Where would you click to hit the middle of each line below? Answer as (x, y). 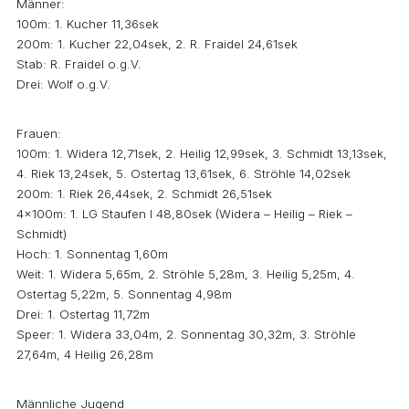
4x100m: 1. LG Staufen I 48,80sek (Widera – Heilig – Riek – (184, 213)
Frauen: (39, 133)
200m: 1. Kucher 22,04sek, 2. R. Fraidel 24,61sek (157, 43)
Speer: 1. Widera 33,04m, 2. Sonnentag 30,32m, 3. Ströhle (186, 334)
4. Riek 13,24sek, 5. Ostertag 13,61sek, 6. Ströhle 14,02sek (184, 173)
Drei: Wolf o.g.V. (63, 84)
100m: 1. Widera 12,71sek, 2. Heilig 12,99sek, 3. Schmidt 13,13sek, (202, 153)
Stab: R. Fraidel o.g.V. (79, 63)
